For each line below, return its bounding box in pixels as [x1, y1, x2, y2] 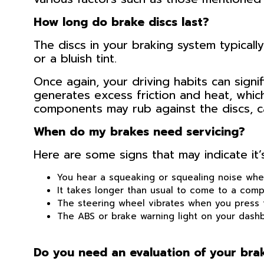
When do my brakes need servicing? [34, 123, 245, 140]
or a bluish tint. [34, 50, 117, 67]
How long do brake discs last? [34, 14, 209, 31]
